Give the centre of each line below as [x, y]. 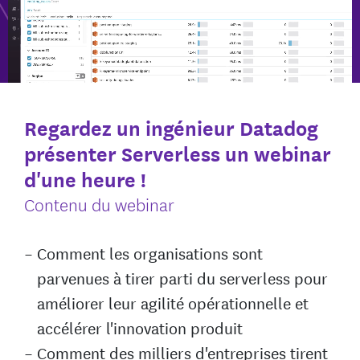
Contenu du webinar [99, 203]
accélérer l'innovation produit [140, 327]
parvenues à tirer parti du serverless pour [182, 277]
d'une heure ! [85, 179]
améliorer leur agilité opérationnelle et [173, 302]
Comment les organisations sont [150, 252]
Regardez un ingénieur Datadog [171, 127]
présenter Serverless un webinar [178, 153]
